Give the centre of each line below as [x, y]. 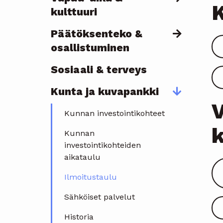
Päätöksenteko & [97, 34]
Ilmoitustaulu [91, 177]
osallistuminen [90, 48]
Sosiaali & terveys [99, 70]
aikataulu [82, 157]
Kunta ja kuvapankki [105, 92]
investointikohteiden [103, 145]
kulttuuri [74, 12]
